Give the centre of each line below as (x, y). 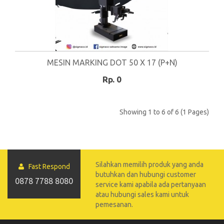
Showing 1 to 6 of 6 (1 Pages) (164, 112)
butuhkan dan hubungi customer (146, 174)
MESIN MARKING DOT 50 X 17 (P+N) (112, 62)
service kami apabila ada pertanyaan (151, 184)
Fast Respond (47, 166)
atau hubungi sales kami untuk (142, 194)
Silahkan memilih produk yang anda (150, 164)
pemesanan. (114, 204)
